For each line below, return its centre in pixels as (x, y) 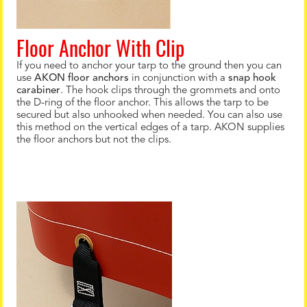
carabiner (38, 91)
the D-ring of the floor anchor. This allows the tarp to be (143, 103)
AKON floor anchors (82, 78)
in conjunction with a (179, 78)
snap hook (252, 78)
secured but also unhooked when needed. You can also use (149, 115)
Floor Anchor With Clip (100, 48)
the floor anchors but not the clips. (94, 140)
